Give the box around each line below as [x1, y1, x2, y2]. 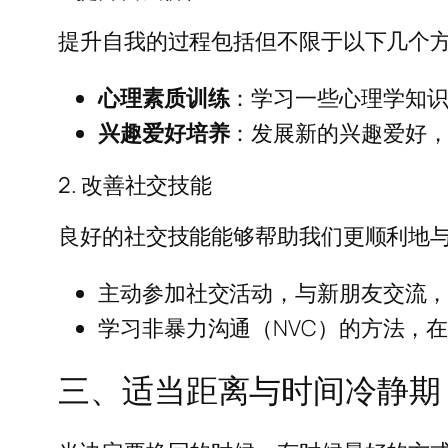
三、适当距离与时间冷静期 [58, 368, 441, 413]
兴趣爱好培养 [98, 117, 230, 148]
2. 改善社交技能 [58, 169, 213, 200]
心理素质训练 [98, 82, 230, 113]
